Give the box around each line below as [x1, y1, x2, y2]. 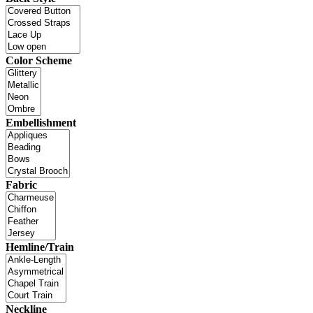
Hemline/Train [6, 241, 74, 254]
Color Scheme [6, 54, 72, 67]
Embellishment [6, 117, 76, 129]
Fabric [6, 179, 37, 191]
